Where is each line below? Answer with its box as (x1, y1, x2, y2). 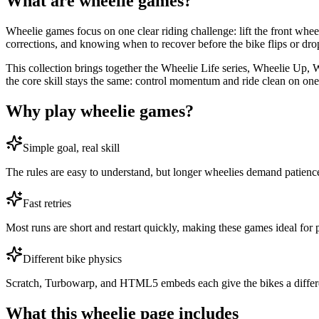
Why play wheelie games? (6, 101, 194, 120)
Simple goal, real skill (23, 142, 120, 155)
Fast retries (23, 197, 71, 210)
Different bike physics (23, 253, 122, 266)
